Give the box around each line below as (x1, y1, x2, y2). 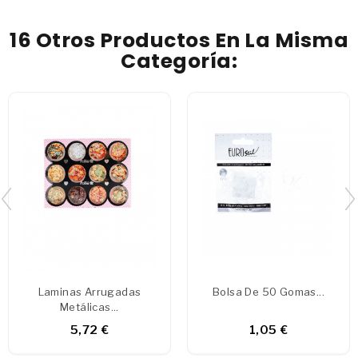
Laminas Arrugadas (38, 284, 141, 298)
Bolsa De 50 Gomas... (213, 284, 324, 298)
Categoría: (121, 46, 237, 75)
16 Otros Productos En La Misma (10, 26, 348, 54)
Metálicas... (60, 300, 119, 313)
